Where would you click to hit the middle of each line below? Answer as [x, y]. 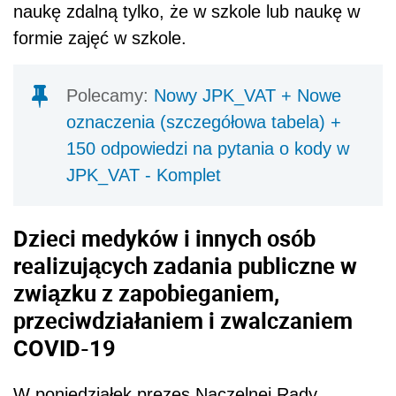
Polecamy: [110, 95]
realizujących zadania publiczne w [185, 266]
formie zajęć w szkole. [100, 38]
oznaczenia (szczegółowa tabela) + [204, 122]
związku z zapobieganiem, [146, 293]
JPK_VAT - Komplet [144, 175]
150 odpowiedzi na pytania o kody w [208, 148]
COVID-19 [67, 348]
